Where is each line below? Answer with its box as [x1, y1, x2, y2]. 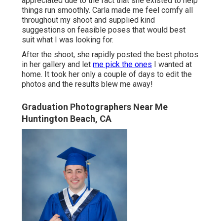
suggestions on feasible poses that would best [22, 25, 185, 35]
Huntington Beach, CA [22, 113, 111, 124]
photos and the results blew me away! [22, 79, 153, 89]
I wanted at [152, 60, 192, 70]
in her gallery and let [22, 60, 93, 70]
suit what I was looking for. [22, 35, 113, 45]
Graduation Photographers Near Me [22, 102, 168, 112]
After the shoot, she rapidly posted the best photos [22, 50, 198, 60]
